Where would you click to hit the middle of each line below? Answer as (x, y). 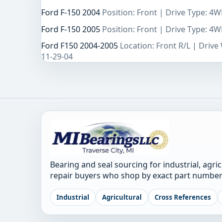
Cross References (183, 197)
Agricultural (122, 197)
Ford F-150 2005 (72, 29)
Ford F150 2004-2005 (81, 45)
